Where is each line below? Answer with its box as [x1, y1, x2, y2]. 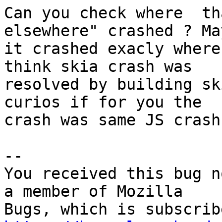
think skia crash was [4, 57, 192, 76]
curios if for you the [4, 93, 202, 111]
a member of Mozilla [4, 182, 183, 201]
